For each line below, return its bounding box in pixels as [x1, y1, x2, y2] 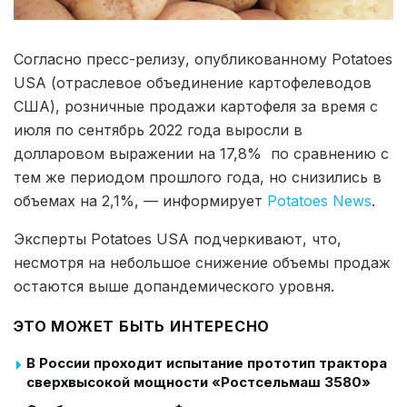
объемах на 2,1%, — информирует [14, 192, 267, 211]
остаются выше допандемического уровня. [14, 277, 334, 296]
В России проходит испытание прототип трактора [26, 354, 387, 372]
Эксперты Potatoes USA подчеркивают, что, [14, 230, 342, 249]
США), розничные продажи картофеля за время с [14, 97, 378, 116]
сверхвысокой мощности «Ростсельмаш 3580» [26, 373, 371, 392]
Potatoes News [267, 192, 372, 211]
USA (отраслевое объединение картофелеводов [14, 74, 372, 93]
